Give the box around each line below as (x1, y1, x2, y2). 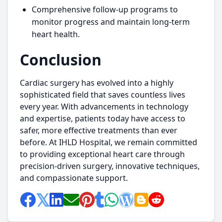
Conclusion (20, 50, 102, 70)
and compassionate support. (20, 172, 128, 183)
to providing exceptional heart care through (20, 149, 185, 160)
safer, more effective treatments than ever (20, 125, 177, 136)
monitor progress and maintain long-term (32, 16, 190, 27)
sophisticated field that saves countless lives (20, 89, 185, 100)
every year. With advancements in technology (20, 101, 188, 112)
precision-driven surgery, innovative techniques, (20, 161, 200, 171)
